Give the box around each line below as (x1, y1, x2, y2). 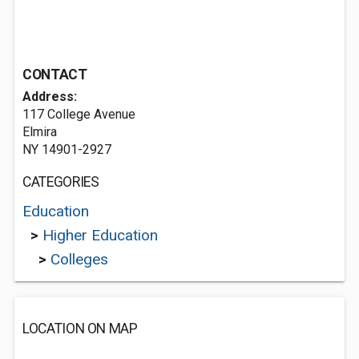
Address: (22, 89, 77, 104)
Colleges (50, 250, 108, 268)
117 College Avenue (22, 107, 135, 122)
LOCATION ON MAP (22, 321, 138, 337)
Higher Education (42, 226, 158, 244)
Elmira (22, 124, 57, 139)
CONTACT (22, 67, 87, 83)
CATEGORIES (22, 174, 99, 190)
